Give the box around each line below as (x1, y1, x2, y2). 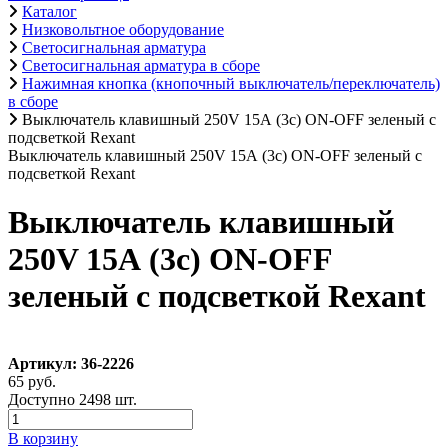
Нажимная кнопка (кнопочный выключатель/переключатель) (22, 75, 440, 92)
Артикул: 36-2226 (8, 354, 134, 372)
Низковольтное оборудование (22, 21, 224, 38)
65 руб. (8, 372, 56, 390)
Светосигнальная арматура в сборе (22, 57, 260, 74)
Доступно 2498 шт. (8, 390, 137, 408)
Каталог (22, 3, 77, 20)
